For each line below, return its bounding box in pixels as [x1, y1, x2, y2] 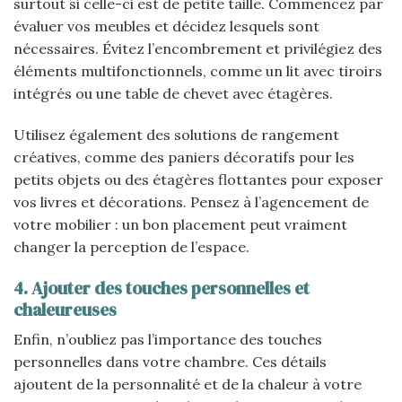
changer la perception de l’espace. [13, 237, 249, 256]
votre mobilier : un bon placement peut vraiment [13, 214, 347, 233]
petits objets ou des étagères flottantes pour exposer [13, 170, 383, 188]
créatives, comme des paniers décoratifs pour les [13, 147, 354, 166]
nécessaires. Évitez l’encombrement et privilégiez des [13, 39, 382, 58]
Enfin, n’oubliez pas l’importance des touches [13, 330, 322, 349]
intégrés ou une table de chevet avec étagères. [13, 84, 333, 103]
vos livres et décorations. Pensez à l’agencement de [13, 192, 369, 211]
